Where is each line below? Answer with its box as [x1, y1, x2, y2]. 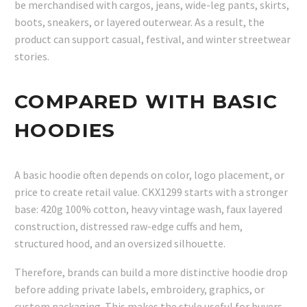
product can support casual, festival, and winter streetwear [14, 32, 291, 47]
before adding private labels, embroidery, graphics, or [14, 282, 265, 297]
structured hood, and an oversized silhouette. [14, 236, 225, 250]
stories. [14, 49, 49, 64]
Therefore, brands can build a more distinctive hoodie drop [14, 265, 288, 280]
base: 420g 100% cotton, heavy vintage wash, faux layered [14, 201, 282, 216]
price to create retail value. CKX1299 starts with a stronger [14, 184, 288, 199]
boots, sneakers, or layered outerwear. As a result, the [14, 15, 265, 29]
